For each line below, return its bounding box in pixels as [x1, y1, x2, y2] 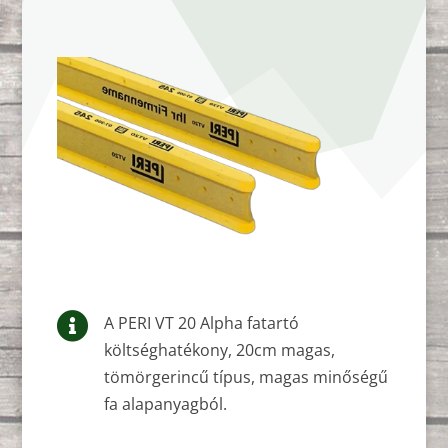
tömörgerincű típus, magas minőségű [104, 366, 388, 389]
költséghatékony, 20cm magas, [104, 339, 335, 362]
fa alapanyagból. [104, 393, 227, 416]
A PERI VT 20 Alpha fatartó [104, 312, 299, 335]
